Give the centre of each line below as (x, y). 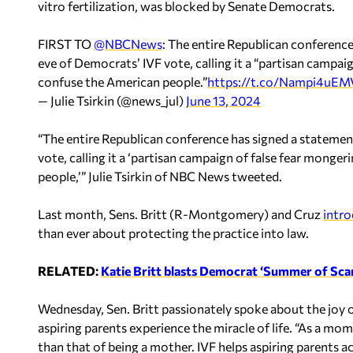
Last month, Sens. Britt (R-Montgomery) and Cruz (180, 214)
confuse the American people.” (123, 82)
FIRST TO (66, 44)
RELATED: (69, 271)
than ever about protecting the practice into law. (173, 233)
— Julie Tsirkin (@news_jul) (112, 100)
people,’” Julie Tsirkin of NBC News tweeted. (160, 176)
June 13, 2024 (223, 100)
